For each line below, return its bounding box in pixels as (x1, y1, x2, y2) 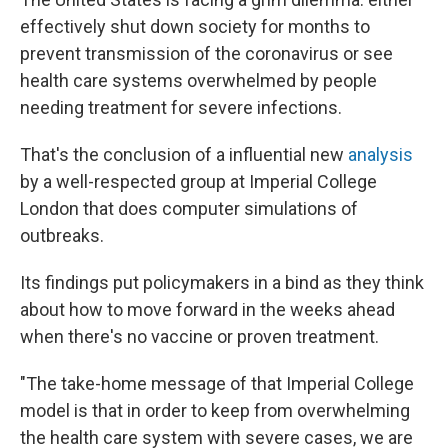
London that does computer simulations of (20, 197, 358, 219)
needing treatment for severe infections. (20, 96, 342, 118)
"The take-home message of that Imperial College (20, 372, 414, 394)
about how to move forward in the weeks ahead (20, 298, 395, 320)
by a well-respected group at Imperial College (20, 170, 377, 192)
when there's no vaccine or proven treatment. (20, 325, 379, 347)
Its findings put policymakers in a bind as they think (20, 271, 424, 293)
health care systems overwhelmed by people (20, 69, 377, 91)
